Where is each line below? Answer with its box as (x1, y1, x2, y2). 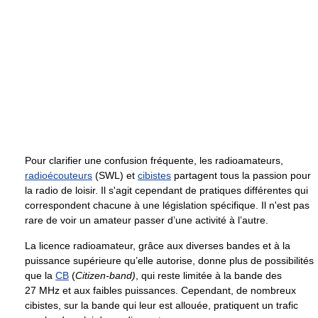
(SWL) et (92, 169, 138, 181)
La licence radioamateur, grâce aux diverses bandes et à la (25, 239, 290, 251)
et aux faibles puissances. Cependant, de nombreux (60, 284, 296, 296)
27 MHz (25, 284, 60, 296)
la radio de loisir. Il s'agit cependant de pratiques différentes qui (25, 184, 308, 196)
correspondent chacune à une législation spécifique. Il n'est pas (25, 199, 309, 211)
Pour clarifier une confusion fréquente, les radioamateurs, (25, 154, 283, 166)
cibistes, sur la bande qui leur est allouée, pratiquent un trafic (25, 299, 298, 311)
